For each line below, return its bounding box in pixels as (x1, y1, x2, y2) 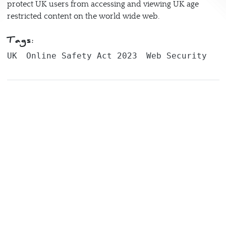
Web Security (146, 50, 207, 61)
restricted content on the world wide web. (7, 11, 161, 21)
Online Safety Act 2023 (26, 50, 137, 61)
